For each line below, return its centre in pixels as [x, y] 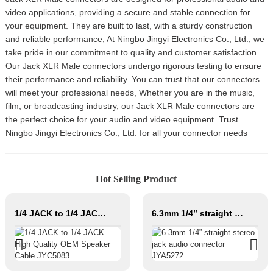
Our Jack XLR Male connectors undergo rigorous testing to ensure [133, 66]
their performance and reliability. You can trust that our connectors [132, 80]
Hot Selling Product [136, 179]
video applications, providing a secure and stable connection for [128, 12]
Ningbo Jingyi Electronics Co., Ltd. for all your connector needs [126, 133]
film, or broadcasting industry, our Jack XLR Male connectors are [130, 106]
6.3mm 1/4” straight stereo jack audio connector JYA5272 [239, 213]
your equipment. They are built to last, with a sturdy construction [129, 26]
